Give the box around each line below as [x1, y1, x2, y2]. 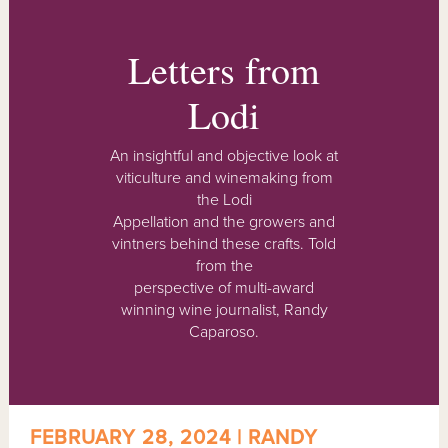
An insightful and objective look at [110, 145, 338, 166]
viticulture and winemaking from [115, 167, 333, 188]
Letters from [128, 43, 320, 95]
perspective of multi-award [134, 277, 314, 298]
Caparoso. [189, 321, 259, 342]
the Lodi [196, 189, 252, 210]
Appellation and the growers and [113, 211, 335, 232]
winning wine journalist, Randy [120, 299, 328, 320]
